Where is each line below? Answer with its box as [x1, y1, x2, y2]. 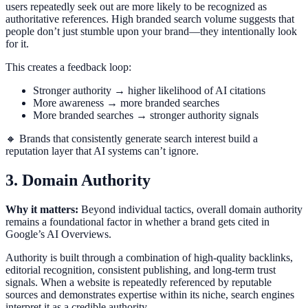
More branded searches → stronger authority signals [33, 109, 258, 122]
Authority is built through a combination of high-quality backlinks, [5, 251, 293, 263]
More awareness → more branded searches [33, 97, 219, 109]
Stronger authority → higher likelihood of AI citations [33, 85, 265, 97]
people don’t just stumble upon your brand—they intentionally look [5, 25, 297, 38]
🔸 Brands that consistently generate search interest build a [5, 133, 258, 145]
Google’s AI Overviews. [5, 228, 111, 240]
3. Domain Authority [5, 170, 151, 189]
